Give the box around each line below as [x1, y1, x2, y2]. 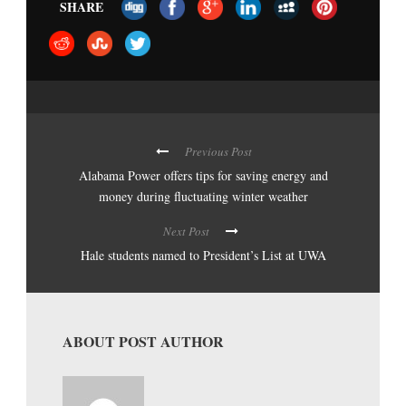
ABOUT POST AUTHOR [63, 330, 224, 352]
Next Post [163, 222, 209, 239]
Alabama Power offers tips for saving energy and [79, 166, 328, 184]
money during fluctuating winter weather [99, 187, 308, 205]
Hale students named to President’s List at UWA [80, 246, 326, 264]
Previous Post [184, 142, 252, 159]
